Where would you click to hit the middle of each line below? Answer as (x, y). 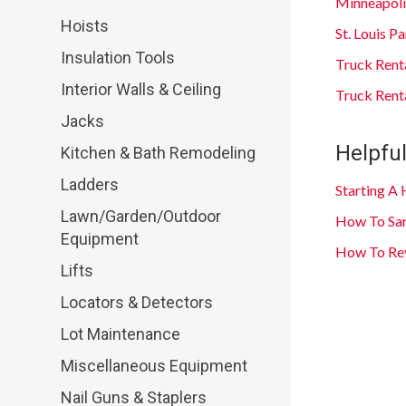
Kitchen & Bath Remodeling (159, 153)
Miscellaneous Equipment (155, 366)
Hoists (85, 26)
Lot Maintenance (121, 334)
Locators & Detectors (137, 303)
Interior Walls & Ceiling (141, 90)
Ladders (90, 185)
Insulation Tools (118, 58)
